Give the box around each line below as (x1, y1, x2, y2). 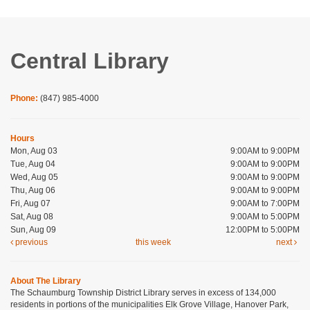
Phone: (10, 93, 40, 104)
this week (136, 237, 172, 248)
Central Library (10, 48, 169, 74)
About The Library (10, 276, 81, 286)
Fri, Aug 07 (10, 199, 51, 209)
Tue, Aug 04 (10, 159, 55, 170)
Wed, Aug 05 (10, 172, 58, 183)
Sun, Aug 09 (10, 225, 56, 235)
